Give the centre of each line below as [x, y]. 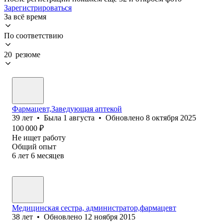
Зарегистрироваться [38, 7]
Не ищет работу [39, 137]
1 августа [79, 117]
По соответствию [34, 35]
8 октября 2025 [171, 117]
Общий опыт [34, 146]
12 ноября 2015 [110, 217]
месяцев [51, 155]
